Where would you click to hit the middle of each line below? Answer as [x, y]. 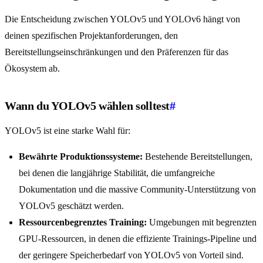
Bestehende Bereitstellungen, [198, 157]
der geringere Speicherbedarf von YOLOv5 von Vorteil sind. [131, 255]
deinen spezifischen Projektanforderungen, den [91, 36]
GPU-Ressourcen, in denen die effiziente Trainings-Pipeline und [138, 239]
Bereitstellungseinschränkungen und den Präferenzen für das [117, 52]
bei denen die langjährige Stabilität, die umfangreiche [117, 173]
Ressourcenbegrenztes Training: [83, 222]
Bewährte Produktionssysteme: [81, 157]
